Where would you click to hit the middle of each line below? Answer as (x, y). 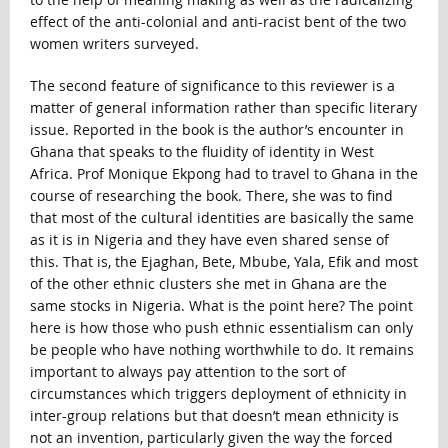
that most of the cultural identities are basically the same (221, 218)
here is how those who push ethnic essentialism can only (221, 328)
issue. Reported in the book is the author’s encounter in (216, 130)
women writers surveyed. (114, 44)
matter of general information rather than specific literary (223, 108)
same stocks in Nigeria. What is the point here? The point (221, 306)
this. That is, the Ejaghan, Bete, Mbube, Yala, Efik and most (223, 262)
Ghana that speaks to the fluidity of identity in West (201, 152)
